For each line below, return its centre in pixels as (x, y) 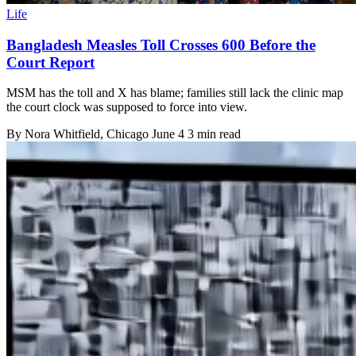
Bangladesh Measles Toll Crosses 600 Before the (161, 44)
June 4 (168, 134)
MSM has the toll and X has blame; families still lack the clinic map (175, 93)
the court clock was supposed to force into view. (127, 107)
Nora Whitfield (62, 134)
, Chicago (126, 134)
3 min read (214, 134)
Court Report (50, 62)
